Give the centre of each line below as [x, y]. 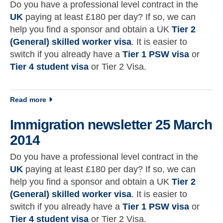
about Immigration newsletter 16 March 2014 [121, 99]
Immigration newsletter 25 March [111, 125]
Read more [28, 100]
